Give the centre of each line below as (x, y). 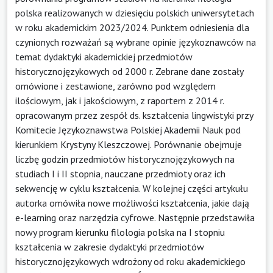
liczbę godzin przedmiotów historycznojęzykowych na (125, 159)
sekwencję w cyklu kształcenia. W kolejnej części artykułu (132, 188)
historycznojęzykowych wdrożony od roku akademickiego (130, 261)
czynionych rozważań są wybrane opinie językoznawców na (136, 42)
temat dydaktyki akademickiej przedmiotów (104, 56)
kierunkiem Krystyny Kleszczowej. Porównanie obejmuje (129, 144)
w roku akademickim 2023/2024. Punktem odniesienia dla (132, 27)
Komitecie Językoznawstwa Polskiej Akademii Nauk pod (128, 129)
